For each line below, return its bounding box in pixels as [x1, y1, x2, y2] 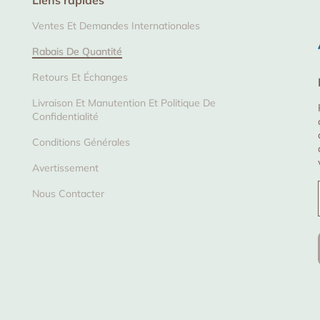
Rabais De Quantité [31, 45, 122, 58]
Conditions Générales [31, 136, 130, 149]
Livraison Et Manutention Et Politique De [31, 96, 216, 109]
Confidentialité [31, 110, 99, 123]
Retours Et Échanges [31, 71, 128, 84]
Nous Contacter [31, 187, 104, 200]
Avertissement [31, 161, 99, 174]
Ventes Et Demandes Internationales [31, 19, 200, 32]
